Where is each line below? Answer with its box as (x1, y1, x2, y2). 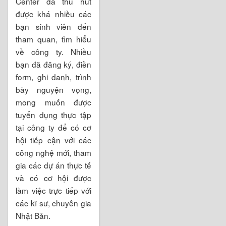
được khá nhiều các (16, 8, 91, 19)
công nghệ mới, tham (16, 146, 91, 158)
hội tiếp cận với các (16, 134, 91, 145)
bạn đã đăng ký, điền (16, 58, 91, 70)
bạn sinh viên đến (16, 20, 91, 32)
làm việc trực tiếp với (16, 184, 91, 196)
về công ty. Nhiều (16, 45, 91, 57)
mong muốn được (16, 96, 91, 107)
